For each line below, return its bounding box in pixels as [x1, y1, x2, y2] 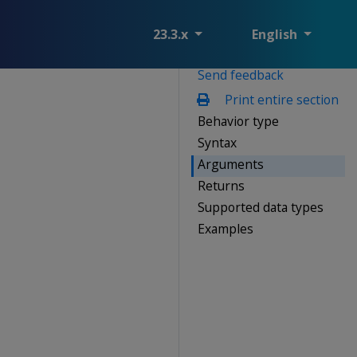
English [252, 25, 300, 43]
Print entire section [221, 90, 339, 108]
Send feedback [198, 65, 284, 84]
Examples [198, 219, 253, 237]
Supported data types [198, 198, 324, 216]
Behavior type [198, 112, 279, 130]
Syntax [198, 133, 237, 151]
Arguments [198, 155, 264, 173]
